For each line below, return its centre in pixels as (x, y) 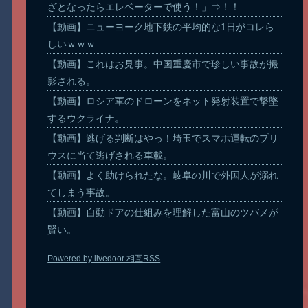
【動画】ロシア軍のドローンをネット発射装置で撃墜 (163, 101)
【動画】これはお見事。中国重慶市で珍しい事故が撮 (163, 64)
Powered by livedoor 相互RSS (104, 258)
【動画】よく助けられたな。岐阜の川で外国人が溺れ (163, 175)
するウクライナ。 (86, 118)
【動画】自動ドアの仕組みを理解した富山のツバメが (163, 212)
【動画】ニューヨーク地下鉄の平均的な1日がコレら (161, 26)
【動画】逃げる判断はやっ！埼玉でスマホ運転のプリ (163, 138)
